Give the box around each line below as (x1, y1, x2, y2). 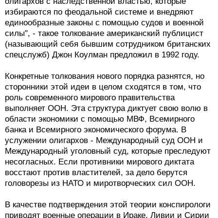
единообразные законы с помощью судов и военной (5, 18, 204, 27)
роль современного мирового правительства (5, 93, 175, 102)
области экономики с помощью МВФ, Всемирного (5, 114, 195, 124)
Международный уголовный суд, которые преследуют (5, 146, 211, 156)
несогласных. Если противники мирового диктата (5, 157, 194, 166)
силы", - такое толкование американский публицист (5, 29, 203, 38)
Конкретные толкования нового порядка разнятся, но (5, 72, 204, 81)
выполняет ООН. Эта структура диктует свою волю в (5, 104, 208, 113)
